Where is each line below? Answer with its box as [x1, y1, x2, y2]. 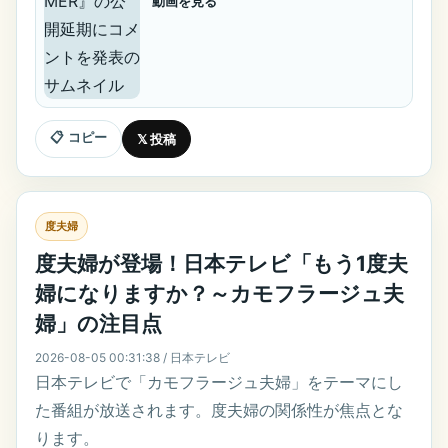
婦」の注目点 [35, 311, 162, 337]
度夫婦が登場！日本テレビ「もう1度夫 [35, 251, 408, 277]
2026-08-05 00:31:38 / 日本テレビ [35, 350, 230, 366]
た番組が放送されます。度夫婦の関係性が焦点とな [35, 400, 403, 421]
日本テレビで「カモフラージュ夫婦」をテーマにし [35, 372, 403, 393]
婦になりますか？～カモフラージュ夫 [35, 281, 404, 307]
